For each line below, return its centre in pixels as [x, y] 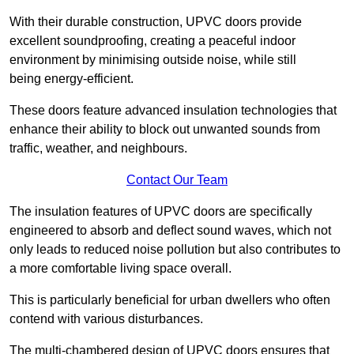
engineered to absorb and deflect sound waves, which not [170, 231]
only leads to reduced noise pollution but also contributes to [175, 250]
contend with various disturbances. [106, 319]
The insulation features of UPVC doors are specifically [161, 212]
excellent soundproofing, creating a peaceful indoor [153, 41]
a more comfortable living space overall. [121, 269]
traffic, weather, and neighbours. [98, 149]
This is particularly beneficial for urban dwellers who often [170, 300]
